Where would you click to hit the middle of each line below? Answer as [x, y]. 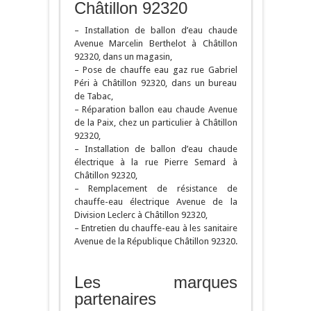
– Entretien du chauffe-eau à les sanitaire [155, 228]
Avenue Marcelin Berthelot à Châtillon [155, 44]
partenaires [115, 299]
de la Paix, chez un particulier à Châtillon [155, 123]
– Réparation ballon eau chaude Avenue [155, 110]
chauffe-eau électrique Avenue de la [155, 202]
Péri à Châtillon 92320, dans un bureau [155, 83]
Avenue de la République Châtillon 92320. [155, 242]
